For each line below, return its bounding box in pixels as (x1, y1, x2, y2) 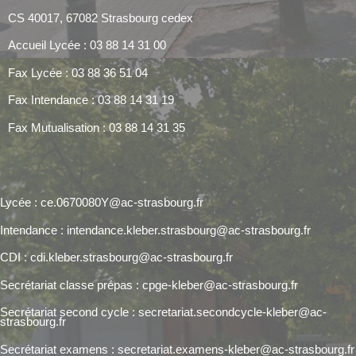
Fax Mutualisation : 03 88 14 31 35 (8, 120, 185, 134)
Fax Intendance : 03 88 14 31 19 (8, 93, 174, 106)
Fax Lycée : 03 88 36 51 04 (8, 65, 148, 79)
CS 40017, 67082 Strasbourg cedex (8, 10, 193, 25)
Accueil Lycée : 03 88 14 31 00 (8, 38, 166, 52)
